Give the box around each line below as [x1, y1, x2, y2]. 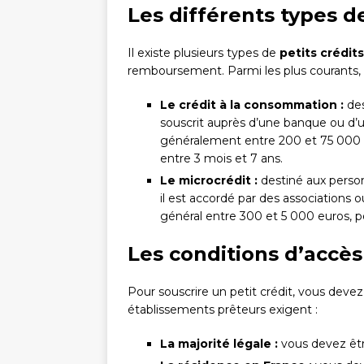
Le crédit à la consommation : [160, 97, 344, 113]
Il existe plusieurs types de [128, 45, 279, 61]
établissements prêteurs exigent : [128, 302, 318, 318]
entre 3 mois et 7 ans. [160, 151, 283, 167]
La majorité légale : [160, 336, 278, 352]
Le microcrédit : [160, 173, 258, 188]
